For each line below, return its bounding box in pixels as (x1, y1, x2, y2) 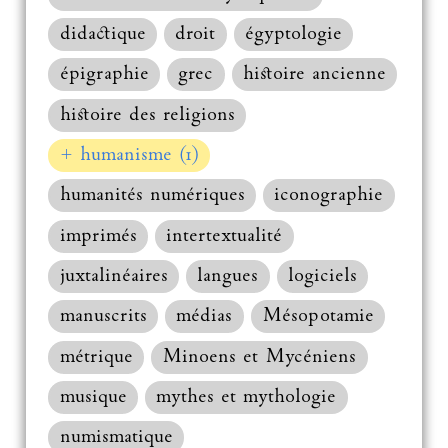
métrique (59, 346, 133, 368)
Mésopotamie (262, 306, 375, 328)
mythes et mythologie (156, 386, 337, 408)
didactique (59, 23, 146, 45)
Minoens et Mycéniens (162, 346, 357, 368)
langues (197, 265, 259, 287)
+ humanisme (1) (59, 144, 199, 166)
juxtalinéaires (59, 265, 168, 287)
